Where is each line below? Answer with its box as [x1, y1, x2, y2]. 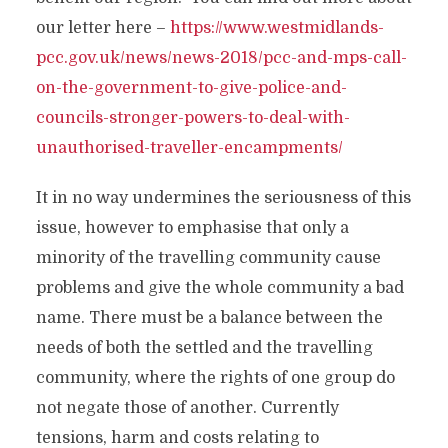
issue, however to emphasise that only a [35, 219, 349, 237]
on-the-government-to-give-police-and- [35, 79, 347, 97]
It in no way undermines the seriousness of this [35, 189, 411, 207]
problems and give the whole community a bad [35, 279, 404, 297]
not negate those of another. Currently [35, 399, 339, 417]
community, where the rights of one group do [35, 369, 395, 387]
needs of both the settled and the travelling [35, 339, 373, 357]
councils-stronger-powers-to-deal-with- [35, 109, 350, 127]
